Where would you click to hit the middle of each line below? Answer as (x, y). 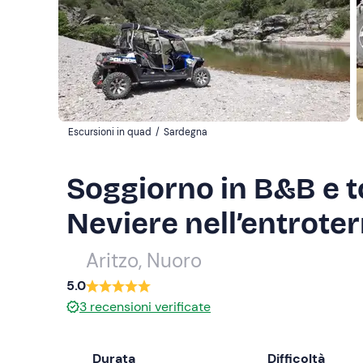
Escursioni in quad (110, 132)
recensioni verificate (150, 307)
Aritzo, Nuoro (144, 261)
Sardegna (186, 132)
